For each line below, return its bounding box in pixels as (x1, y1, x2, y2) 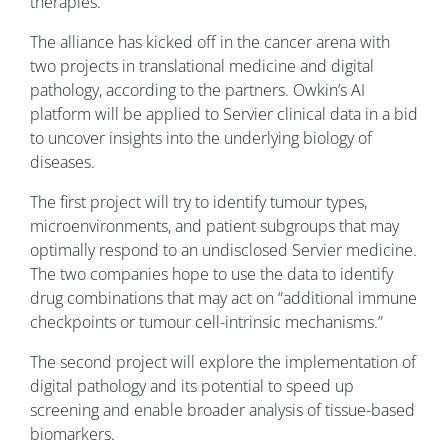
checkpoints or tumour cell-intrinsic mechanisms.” (30, 311, 383, 334)
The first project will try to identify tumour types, (30, 191, 367, 214)
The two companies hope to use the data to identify (30, 263, 393, 286)
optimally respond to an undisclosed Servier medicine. (30, 239, 417, 262)
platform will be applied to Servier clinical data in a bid (30, 103, 418, 126)
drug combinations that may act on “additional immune (30, 287, 417, 310)
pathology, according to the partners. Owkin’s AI (30, 79, 365, 102)
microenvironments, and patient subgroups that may (30, 215, 399, 238)
